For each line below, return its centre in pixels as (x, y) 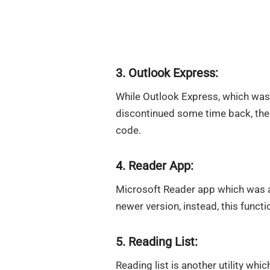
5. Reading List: (157, 241)
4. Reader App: (155, 166)
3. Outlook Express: (167, 73)
